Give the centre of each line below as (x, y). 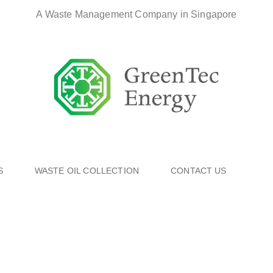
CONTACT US (199, 171)
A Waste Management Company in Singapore (136, 14)
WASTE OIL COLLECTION (87, 171)
